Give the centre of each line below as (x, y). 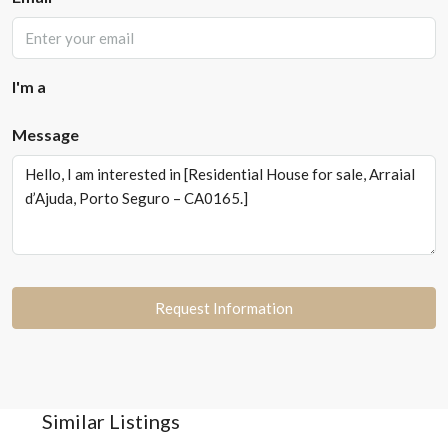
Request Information (224, 308)
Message (45, 134)
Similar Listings (111, 421)
